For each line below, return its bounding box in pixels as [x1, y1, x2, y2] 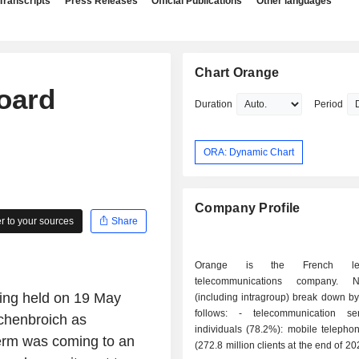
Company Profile [195, 201, 301, 216]
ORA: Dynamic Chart [204, 146, 295, 158]
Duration [195, 99, 233, 110]
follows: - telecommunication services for [195, 308, 240, 320]
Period [314, 99, 344, 110]
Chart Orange [195, 66, 280, 79]
